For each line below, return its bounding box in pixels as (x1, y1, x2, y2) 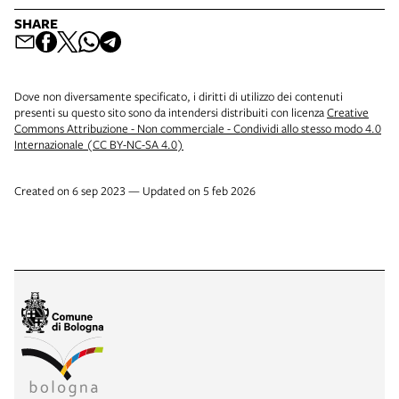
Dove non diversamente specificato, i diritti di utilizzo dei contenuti (14, 87, 343, 104)
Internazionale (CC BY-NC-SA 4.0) (14, 135, 183, 152)
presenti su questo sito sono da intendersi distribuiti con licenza (14, 103, 327, 120)
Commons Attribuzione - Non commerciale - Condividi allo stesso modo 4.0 (14, 119, 381, 136)
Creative (327, 103, 369, 120)
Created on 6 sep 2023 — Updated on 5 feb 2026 (14, 182, 256, 199)
